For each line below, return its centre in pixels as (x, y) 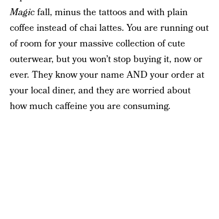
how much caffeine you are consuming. (90, 106)
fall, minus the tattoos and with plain (111, 12)
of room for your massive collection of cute (98, 44)
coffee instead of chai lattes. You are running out (109, 28)
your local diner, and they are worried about (100, 91)
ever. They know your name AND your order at (107, 75)
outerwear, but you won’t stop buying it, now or (106, 59)
